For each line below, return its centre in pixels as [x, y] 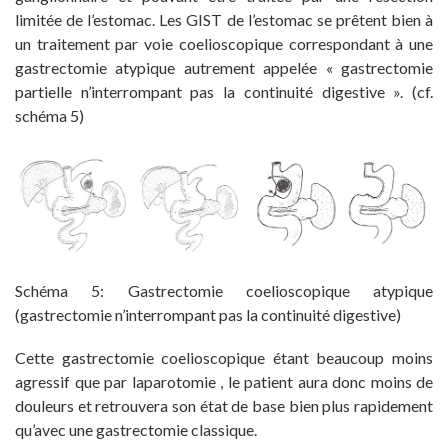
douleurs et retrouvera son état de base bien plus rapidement [224, 405]
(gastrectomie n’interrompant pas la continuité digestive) [208, 314]
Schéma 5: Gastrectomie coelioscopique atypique [224, 290]
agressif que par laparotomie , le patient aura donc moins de [224, 381]
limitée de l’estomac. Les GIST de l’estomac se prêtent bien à [224, 20]
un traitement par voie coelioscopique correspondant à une [224, 44]
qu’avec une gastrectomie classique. [136, 429]
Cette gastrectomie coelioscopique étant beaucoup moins [224, 357]
